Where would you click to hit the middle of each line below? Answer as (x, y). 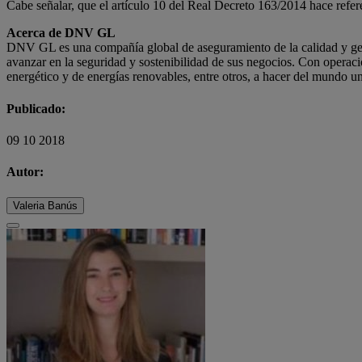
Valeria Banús (45, 205)
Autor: (25, 172)
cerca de (39, 33)
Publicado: (36, 108)
